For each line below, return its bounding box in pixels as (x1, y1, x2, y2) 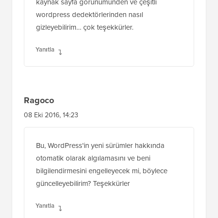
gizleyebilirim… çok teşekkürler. (36, 57, 133, 68)
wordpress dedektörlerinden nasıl (36, 44, 143, 55)
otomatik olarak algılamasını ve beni (36, 188, 150, 199)
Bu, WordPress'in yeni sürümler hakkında (36, 175, 164, 186)
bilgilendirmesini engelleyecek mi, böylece (36, 200, 167, 212)
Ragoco (24, 129, 54, 142)
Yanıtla (36, 80, 54, 90)
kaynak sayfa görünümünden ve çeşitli (36, 32, 157, 43)
